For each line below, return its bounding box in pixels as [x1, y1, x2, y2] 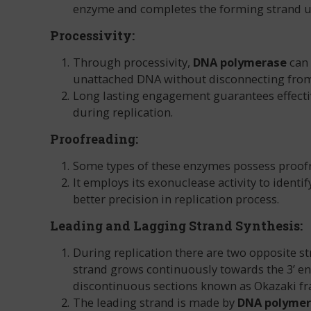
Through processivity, [73, 54, 193, 71]
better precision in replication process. [73, 191, 279, 208]
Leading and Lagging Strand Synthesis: [50, 217, 303, 235]
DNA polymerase [193, 54, 287, 71]
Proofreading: [50, 131, 138, 148]
